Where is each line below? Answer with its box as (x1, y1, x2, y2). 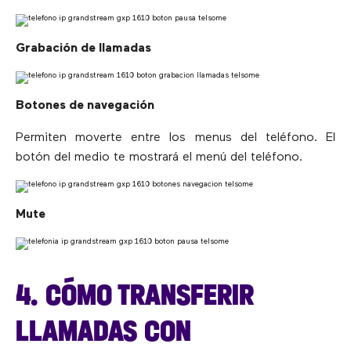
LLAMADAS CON (16, 312, 191, 349)
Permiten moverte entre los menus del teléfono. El (16, 132, 335, 145)
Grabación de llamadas (16, 42, 151, 56)
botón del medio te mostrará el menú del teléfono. (16, 151, 302, 165)
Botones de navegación (16, 100, 154, 113)
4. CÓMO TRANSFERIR (16, 276, 254, 313)
